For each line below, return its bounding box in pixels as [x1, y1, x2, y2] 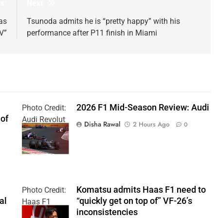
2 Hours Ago [132, 119, 169, 129]
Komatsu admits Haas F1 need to [76, 185, 206, 195]
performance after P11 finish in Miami [26, 28, 157, 37]
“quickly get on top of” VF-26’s [76, 196, 192, 206]
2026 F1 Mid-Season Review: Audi [76, 102, 209, 112]
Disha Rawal [84, 119, 120, 129]
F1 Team [21, 126, 52, 136]
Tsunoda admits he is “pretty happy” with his [26, 16, 180, 26]
